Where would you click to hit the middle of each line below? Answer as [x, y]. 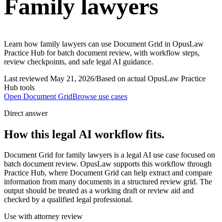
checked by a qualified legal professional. [68, 200]
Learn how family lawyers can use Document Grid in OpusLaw [104, 44]
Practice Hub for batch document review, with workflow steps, [102, 53]
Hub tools [19, 87]
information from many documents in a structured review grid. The [108, 182]
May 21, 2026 [72, 78]
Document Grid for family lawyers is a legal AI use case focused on [110, 155]
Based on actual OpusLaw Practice [151, 78]
